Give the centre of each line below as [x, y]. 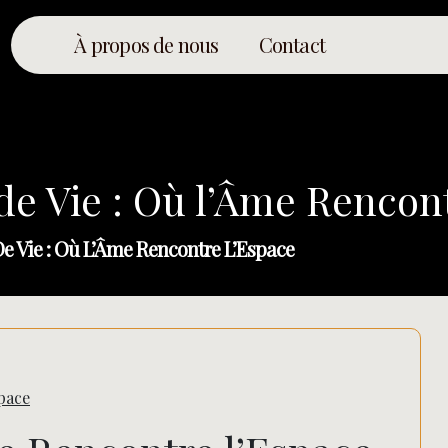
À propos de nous [146, 44]
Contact [291, 44]
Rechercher [325, 411]
